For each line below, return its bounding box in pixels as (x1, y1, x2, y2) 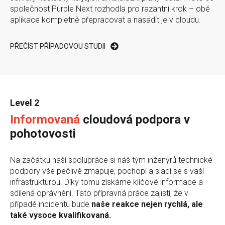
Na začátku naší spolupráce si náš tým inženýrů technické (10, 155, 212, 165)
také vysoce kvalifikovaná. (10, 210, 111, 220)
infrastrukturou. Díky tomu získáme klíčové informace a (10, 177, 203, 187)
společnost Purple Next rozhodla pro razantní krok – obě (10, 4, 210, 14)
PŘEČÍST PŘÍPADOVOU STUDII (10, 42, 105, 51)
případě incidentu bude (10, 199, 91, 209)
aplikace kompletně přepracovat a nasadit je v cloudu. (10, 15, 201, 25)
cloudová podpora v (80, 113, 190, 127)
